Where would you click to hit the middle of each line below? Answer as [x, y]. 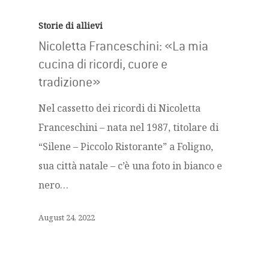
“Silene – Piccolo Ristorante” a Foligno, [126, 147]
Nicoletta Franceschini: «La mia [123, 46]
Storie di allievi [71, 26]
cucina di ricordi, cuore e [103, 64]
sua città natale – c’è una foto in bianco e [130, 166]
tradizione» [69, 82]
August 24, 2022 [67, 217]
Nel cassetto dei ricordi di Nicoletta [119, 108]
